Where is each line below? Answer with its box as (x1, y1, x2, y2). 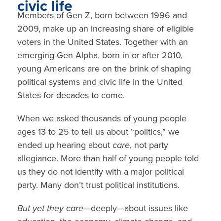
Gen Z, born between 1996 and (66, 10, 187, 21)
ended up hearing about (17, 140, 112, 151)
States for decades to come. (17, 90, 125, 101)
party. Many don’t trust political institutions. (17, 180, 180, 191)
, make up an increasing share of (38, 23, 166, 35)
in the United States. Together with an (43, 37, 188, 48)
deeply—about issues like (91, 203, 188, 214)
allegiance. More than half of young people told (17, 153, 199, 164)
